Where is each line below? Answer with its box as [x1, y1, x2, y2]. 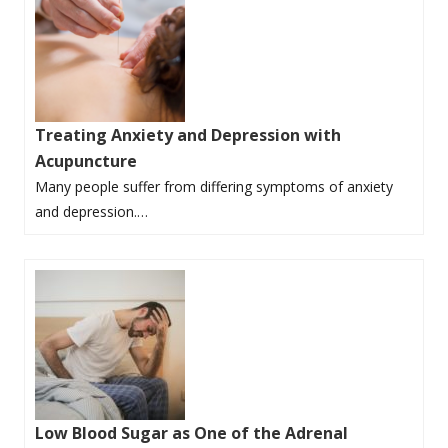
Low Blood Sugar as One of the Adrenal [35, 421, 348, 444]
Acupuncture [35, 149, 137, 172]
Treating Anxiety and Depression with [35, 123, 341, 146]
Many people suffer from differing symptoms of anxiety [35, 176, 393, 196]
